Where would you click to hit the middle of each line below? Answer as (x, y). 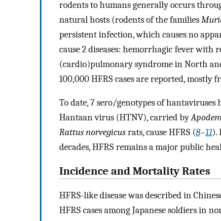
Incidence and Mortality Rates (135, 171)
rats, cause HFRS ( (161, 132)
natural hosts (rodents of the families (130, 19)
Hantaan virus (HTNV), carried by (125, 118)
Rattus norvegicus (92, 132)
